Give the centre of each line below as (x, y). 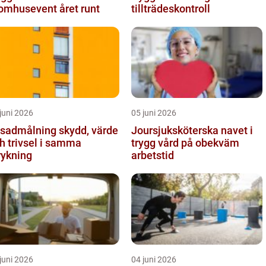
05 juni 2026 (154, 113)
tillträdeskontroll (171, 9)
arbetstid (153, 155)
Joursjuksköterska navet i (176, 130)
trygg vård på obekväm (185, 143)
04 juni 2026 (154, 259)
